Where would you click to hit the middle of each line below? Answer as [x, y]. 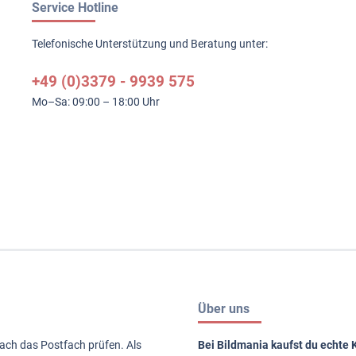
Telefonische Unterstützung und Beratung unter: [150, 43]
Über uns [224, 308]
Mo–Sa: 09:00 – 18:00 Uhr [96, 101]
